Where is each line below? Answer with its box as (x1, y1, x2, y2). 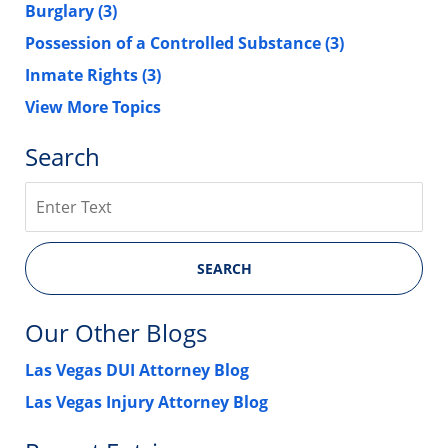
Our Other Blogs (25, 315, 207, 349)
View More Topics (25, 95, 161, 118)
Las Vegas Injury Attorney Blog (25, 390, 268, 413)
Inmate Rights (25, 63, 142, 86)
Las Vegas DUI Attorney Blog (25, 358, 249, 381)
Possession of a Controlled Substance (25, 31, 325, 54)
